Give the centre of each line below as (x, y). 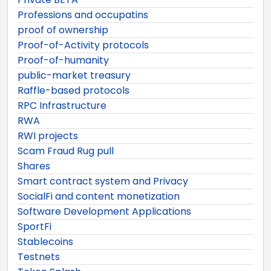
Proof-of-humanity (63, 60)
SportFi (34, 226)
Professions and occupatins (83, 15)
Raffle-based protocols (73, 90)
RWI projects (48, 135)
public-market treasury (74, 75)
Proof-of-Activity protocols (83, 45)
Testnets (39, 256)
